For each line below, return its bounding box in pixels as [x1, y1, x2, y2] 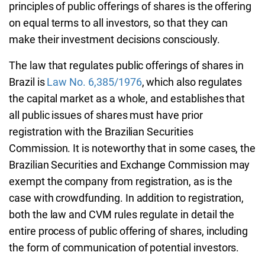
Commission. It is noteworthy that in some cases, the [9, 142, 256, 154]
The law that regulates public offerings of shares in [9, 59, 244, 72]
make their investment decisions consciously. [9, 33, 220, 46]
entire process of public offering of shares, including [9, 225, 248, 237]
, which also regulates [141, 76, 243, 88]
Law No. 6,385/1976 [47, 76, 142, 88]
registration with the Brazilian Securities [9, 125, 193, 138]
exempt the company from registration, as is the [9, 175, 232, 188]
